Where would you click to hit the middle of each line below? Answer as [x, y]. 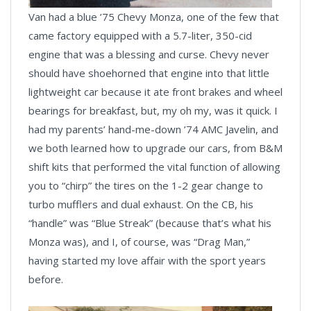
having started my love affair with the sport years [147, 261]
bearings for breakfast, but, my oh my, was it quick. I [153, 111]
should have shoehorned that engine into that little [149, 73]
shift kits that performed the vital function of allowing [154, 167]
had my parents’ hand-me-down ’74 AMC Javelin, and [153, 129]
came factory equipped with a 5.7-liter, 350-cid [140, 36]
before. [46, 279]
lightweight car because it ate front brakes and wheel [155, 92]
